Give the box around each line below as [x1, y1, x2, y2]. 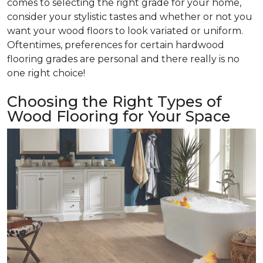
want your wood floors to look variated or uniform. [7, 25, 243, 36]
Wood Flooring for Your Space [7, 107, 231, 125]
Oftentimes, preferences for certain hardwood [7, 39, 224, 50]
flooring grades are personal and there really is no [7, 53, 240, 65]
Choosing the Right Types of [7, 92, 222, 110]
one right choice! [7, 67, 85, 79]
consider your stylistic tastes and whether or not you [7, 11, 252, 22]
